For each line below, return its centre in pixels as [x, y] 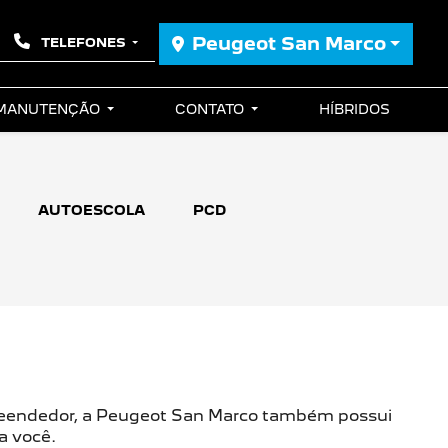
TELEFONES [83, 42]
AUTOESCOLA [91, 210]
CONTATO [212, 109]
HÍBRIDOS [355, 109]
